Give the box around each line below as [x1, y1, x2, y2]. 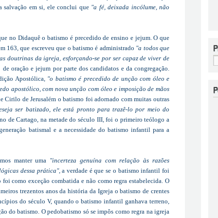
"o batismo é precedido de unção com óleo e [47, 74, 170, 82]
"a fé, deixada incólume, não [91, 3, 169, 11]
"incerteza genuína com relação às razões [50, 156, 170, 164]
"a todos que [136, 44, 170, 52]
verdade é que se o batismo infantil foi [67, 166, 170, 174]
